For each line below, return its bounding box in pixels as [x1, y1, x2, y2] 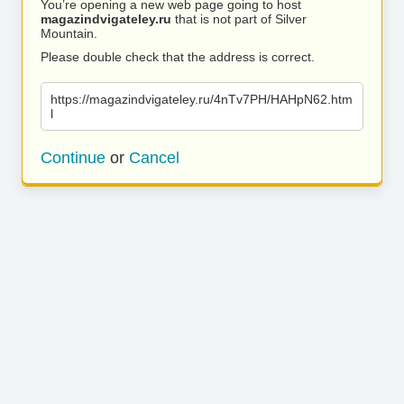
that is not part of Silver [171, 12, 307, 26]
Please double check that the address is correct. [41, 50, 315, 64]
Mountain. [41, 26, 97, 41]
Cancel [129, 149, 179, 167]
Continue [41, 149, 106, 167]
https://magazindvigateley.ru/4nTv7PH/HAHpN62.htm [50, 92, 353, 106]
